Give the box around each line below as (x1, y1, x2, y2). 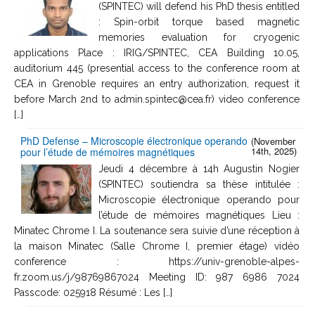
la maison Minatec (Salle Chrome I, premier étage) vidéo (14, 240, 300, 252)
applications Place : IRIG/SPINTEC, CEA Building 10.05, (14, 46, 300, 58)
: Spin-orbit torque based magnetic (98, 15, 300, 27)
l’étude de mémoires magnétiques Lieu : (98, 209, 300, 221)
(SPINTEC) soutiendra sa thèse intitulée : (98, 178, 300, 190)
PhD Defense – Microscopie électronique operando (20, 133, 247, 148)
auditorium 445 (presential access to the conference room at (14, 62, 300, 74)
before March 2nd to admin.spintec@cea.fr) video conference (14, 93, 300, 105)
